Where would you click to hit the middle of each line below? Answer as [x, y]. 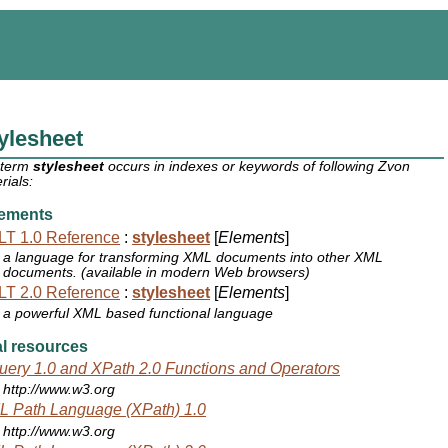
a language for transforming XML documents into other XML [193, 258]
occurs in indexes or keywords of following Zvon [257, 167]
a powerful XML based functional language [138, 313]
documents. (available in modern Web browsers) [157, 273]
